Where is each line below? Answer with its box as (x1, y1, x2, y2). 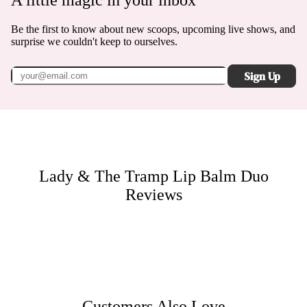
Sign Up (243, 68, 280, 84)
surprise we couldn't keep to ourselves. (11, 35, 177, 47)
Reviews (125, 185, 182, 204)
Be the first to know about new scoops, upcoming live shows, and (11, 23, 295, 35)
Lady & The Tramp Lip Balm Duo (38, 167, 269, 185)
